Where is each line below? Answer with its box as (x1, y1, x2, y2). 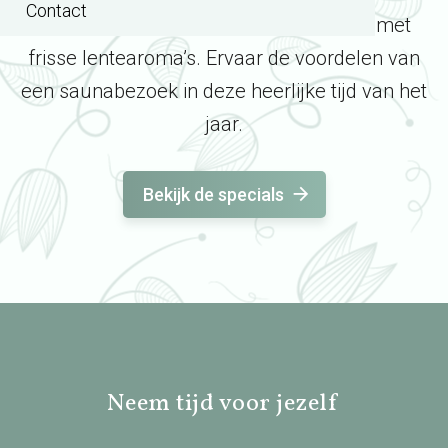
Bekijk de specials (142, 184, 284, 205)
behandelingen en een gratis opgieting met (37, 13, 411, 37)
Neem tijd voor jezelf (106, 387, 342, 421)
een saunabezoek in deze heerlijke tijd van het (21, 79, 427, 103)
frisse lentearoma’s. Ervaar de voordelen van (28, 46, 420, 70)
